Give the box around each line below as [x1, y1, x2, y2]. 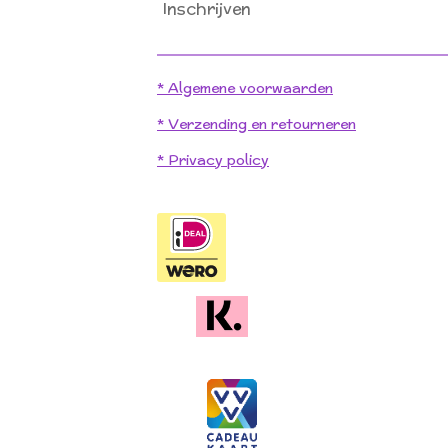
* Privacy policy [157, 150, 269, 171]
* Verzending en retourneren [157, 114, 356, 135]
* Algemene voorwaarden [157, 78, 333, 99]
